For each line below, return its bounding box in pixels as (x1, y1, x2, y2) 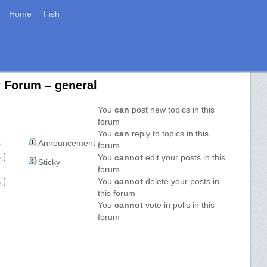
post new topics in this (129, 105, 215, 114)
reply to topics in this (129, 129, 209, 138)
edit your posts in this (143, 153, 226, 162)
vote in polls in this (143, 200, 215, 210)
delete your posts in (143, 176, 220, 186)
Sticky (38, 157, 61, 167)
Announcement (38, 138, 96, 148)
